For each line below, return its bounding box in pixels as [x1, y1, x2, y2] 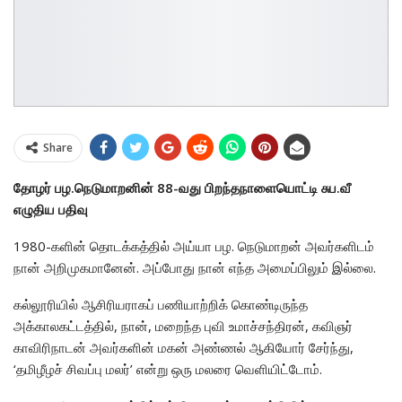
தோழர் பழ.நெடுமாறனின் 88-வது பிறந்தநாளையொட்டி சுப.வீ [13, 178, 351, 197]
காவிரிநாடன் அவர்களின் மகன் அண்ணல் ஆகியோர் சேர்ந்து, [13, 337, 354, 356]
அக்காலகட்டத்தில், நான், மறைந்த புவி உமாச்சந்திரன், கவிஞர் [13, 316, 353, 335]
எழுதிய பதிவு [13, 199, 88, 218]
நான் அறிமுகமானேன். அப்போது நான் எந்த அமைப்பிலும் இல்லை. [13, 258, 376, 276]
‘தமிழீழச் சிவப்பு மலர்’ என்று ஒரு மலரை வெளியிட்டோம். [13, 359, 322, 378]
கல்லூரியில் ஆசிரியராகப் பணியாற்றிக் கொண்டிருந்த [13, 294, 308, 313]
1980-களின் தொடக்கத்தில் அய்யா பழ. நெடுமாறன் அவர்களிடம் [13, 236, 374, 255]
